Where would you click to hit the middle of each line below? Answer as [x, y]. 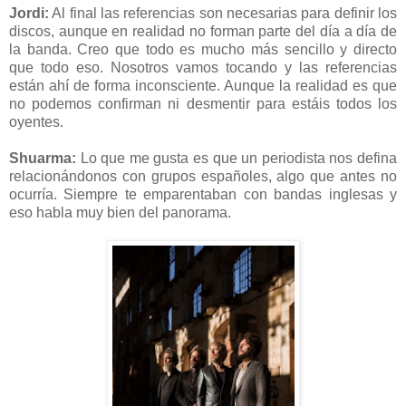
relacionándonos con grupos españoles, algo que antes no [203, 176]
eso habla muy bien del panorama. [122, 212]
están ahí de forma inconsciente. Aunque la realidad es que [203, 85]
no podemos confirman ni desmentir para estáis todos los [203, 103]
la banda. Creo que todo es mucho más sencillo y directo [203, 49]
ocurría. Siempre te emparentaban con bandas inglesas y [203, 194]
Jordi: [29, 13]
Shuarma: [43, 158]
